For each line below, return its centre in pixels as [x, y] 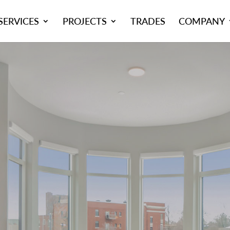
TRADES [148, 21]
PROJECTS [85, 21]
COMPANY [202, 21]
